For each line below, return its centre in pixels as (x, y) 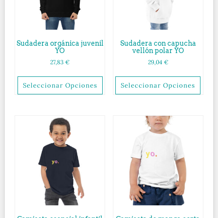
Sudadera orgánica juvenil (60, 43)
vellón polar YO (158, 50)
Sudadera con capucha (158, 43)
